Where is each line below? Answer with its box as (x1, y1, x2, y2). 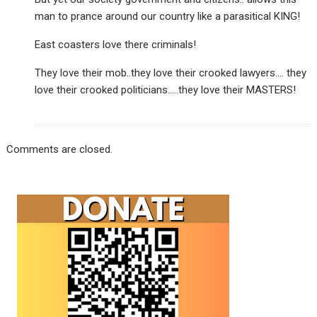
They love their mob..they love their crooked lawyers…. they (35, 67, 307, 80)
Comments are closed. (6, 143, 113, 156)
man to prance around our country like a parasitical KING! (35, 10, 301, 23)
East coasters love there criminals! (35, 38, 197, 52)
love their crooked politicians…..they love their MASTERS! (35, 83, 296, 97)
